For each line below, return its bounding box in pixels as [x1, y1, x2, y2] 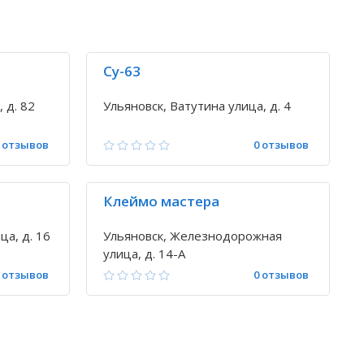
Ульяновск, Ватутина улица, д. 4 [103, 97, 291, 114]
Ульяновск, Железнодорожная [103, 227, 282, 244]
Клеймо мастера [103, 192, 219, 210]
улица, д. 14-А [103, 245, 185, 262]
